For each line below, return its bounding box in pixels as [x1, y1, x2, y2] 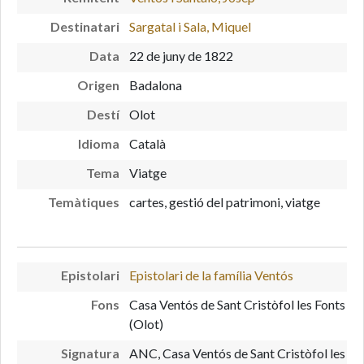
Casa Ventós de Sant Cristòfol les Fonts [129, 296, 346, 312]
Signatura [60, 344, 119, 361]
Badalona [129, 77, 183, 93]
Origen [76, 77, 119, 93]
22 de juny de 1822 [129, 48, 234, 63]
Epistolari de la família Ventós [129, 266, 294, 283]
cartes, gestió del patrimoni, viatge [129, 194, 321, 210]
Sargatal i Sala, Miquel [129, 19, 252, 34]
